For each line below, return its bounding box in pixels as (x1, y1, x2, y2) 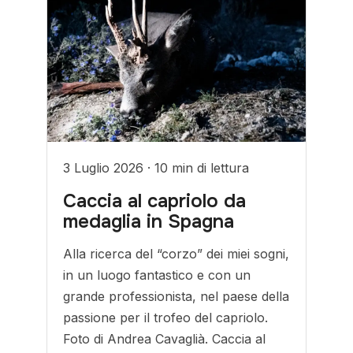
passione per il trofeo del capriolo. (63, 310, 269, 325)
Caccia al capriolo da (63, 189, 247, 213)
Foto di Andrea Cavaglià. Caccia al (63, 331, 266, 347)
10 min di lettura (154, 160, 250, 176)
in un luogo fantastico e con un (63, 267, 251, 283)
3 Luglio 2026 (63, 160, 148, 176)
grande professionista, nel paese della (63, 288, 290, 304)
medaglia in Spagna (63, 210, 235, 233)
